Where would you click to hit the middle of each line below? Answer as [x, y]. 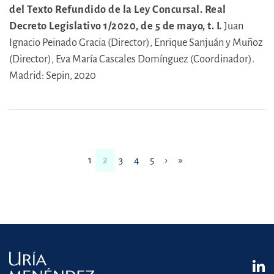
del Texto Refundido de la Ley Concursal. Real [118, 9]
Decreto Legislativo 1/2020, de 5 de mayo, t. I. [116, 26]
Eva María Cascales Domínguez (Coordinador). [155, 59]
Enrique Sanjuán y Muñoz [209, 42]
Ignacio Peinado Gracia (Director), [82, 42]
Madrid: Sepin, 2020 [53, 75]
